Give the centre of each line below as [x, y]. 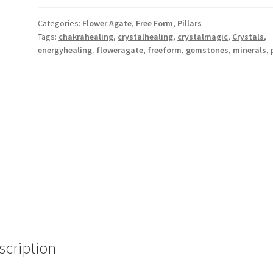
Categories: [60, 23]
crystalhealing [146, 36]
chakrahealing [86, 36]
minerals [250, 50]
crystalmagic [203, 36]
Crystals [248, 36]
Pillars [190, 23]
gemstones [207, 50]
